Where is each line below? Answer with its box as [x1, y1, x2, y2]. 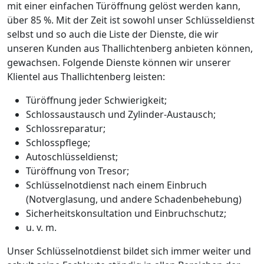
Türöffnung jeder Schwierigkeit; [26, 93, 167, 107]
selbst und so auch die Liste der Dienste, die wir [7, 27, 219, 41]
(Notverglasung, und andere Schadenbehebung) [26, 192, 242, 206]
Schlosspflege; [26, 136, 90, 149]
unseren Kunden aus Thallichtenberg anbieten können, [7, 41, 253, 55]
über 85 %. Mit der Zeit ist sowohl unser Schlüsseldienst [7, 13, 255, 27]
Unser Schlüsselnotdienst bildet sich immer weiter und [7, 244, 251, 258]
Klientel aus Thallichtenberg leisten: [7, 70, 165, 83]
